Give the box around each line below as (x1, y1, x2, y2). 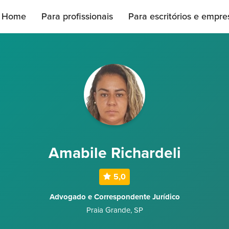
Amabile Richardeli (48, 144, 181, 163)
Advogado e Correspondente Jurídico (49, 192, 180, 201)
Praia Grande (86, 205, 130, 215)
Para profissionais (41, 11, 113, 22)
